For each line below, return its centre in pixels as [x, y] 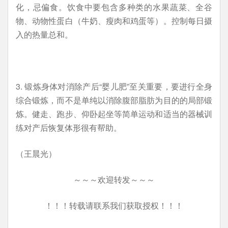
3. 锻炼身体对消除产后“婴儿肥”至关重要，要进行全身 [114, 86]
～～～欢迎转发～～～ [114, 179]
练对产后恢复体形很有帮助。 [69, 127]
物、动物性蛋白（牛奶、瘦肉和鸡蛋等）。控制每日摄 [114, 21]
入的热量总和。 [44, 34]
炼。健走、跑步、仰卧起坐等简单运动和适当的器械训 [114, 114]
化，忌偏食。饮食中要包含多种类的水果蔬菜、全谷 [114, 7]
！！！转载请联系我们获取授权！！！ [114, 205]
